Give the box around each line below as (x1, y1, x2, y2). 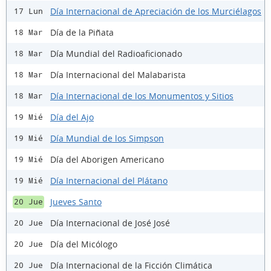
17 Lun (14, 7, 43, 16)
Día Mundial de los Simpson (50, 132, 164, 144)
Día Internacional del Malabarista (50, 68, 186, 80)
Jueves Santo (50, 195, 102, 207)
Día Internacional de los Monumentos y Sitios (50, 90, 233, 102)
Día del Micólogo (50, 238, 117, 250)
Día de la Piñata (50, 26, 114, 38)
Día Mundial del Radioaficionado (50, 47, 182, 59)
